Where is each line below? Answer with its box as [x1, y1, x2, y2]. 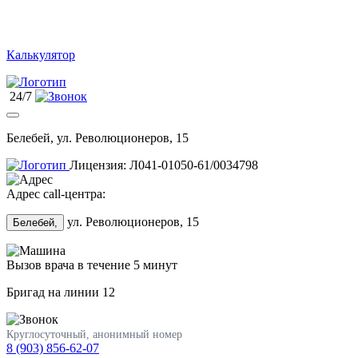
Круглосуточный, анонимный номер [6, 328, 182, 340]
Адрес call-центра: [6, 187, 105, 201]
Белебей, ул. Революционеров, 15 [6, 131, 189, 145]
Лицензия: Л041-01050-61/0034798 [70, 158, 258, 172]
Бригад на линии [6, 285, 102, 299]
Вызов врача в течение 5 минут [6, 258, 177, 272]
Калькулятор [6, 48, 75, 62]
